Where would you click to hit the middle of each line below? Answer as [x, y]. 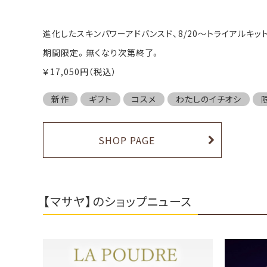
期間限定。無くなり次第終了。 [102, 52]
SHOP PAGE [127, 140]
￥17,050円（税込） [80, 71]
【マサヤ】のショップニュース [118, 201]
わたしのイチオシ [209, 99]
